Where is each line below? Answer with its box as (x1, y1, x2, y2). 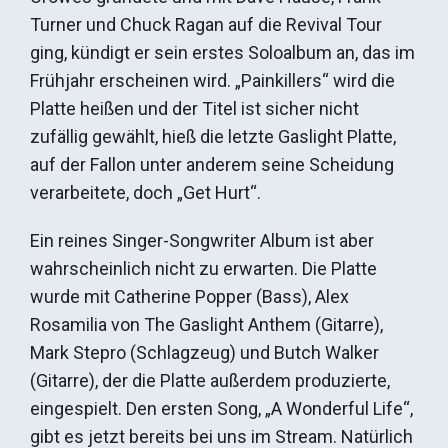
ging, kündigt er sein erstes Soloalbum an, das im (30, 42, 415, 64)
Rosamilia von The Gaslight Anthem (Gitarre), (30, 314, 383, 336)
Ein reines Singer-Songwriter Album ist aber (30, 230, 374, 252)
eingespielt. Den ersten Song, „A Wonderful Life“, (30, 398, 413, 420)
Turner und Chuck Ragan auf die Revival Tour (30, 14, 382, 36)
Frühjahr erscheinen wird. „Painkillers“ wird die (30, 70, 395, 92)
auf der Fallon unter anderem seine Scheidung (30, 154, 394, 176)
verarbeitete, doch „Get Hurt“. (30, 182, 261, 204)
